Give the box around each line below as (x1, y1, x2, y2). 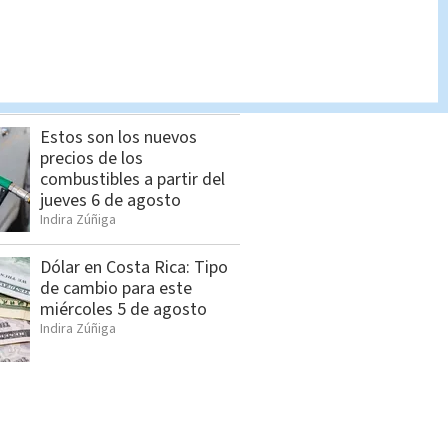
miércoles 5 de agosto (40, 297, 207, 323)
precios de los (40, 146, 143, 172)
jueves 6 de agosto (40, 188, 181, 214)
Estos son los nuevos (40, 125, 197, 151)
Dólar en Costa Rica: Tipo (40, 255, 228, 281)
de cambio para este (40, 276, 192, 302)
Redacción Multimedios (40, 59, 179, 80)
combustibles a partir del (40, 167, 225, 193)
